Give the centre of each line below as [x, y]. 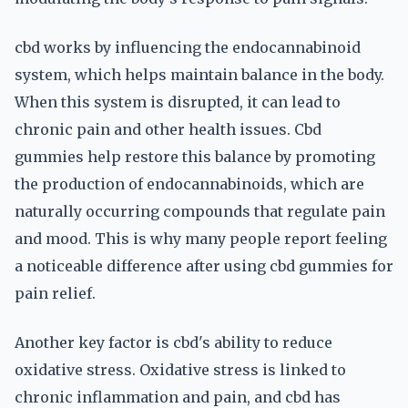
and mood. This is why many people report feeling [201, 239]
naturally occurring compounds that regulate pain [200, 211]
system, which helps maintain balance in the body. [199, 75]
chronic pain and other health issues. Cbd [168, 129]
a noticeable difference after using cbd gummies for [204, 266]
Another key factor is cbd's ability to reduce [173, 342]
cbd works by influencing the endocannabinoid [188, 47]
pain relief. [55, 293]
